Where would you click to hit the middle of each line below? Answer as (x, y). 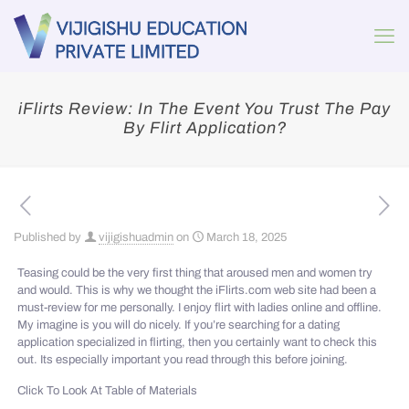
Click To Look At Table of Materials (108, 391)
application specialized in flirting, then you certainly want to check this (198, 342)
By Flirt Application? (204, 128)
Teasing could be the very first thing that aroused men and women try (195, 273)
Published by (47, 237)
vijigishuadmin (136, 237)
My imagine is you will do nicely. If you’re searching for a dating (179, 325)
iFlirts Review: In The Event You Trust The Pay (204, 109)
